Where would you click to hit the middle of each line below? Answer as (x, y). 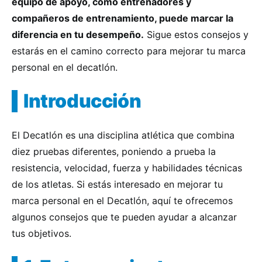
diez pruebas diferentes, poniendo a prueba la (114, 151)
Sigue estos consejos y (196, 35)
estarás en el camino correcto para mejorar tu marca (129, 51)
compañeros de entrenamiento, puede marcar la (123, 18)
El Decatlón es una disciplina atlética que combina (123, 135)
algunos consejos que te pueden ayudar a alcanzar (124, 217)
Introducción (82, 101)
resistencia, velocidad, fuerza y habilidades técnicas (127, 168)
